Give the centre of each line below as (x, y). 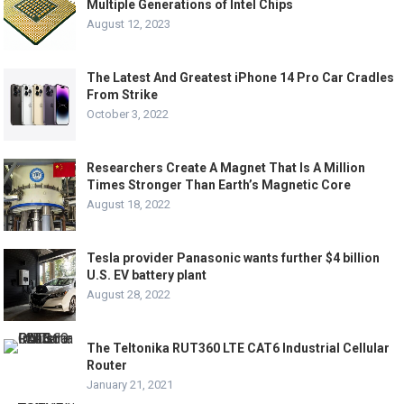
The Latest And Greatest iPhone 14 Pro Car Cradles (241, 78)
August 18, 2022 (129, 204)
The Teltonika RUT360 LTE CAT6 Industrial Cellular (239, 348)
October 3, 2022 (128, 114)
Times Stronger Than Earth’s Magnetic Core (219, 185)
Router (107, 365)
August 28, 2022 (129, 294)
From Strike (123, 95)
